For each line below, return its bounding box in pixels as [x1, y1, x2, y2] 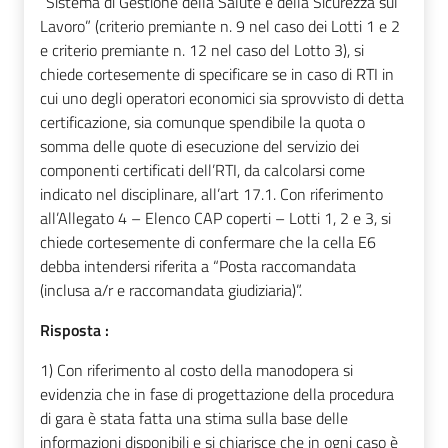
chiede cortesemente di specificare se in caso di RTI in [40, 61, 394, 86]
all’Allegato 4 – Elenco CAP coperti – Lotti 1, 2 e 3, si [40, 205, 391, 230]
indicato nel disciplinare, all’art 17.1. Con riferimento [40, 181, 383, 206]
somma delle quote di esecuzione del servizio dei [40, 133, 359, 158]
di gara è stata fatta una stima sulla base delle [40, 405, 348, 430]
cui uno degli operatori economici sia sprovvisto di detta [40, 85, 404, 110]
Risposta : [40, 317, 109, 342]
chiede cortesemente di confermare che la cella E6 [40, 229, 376, 254]
